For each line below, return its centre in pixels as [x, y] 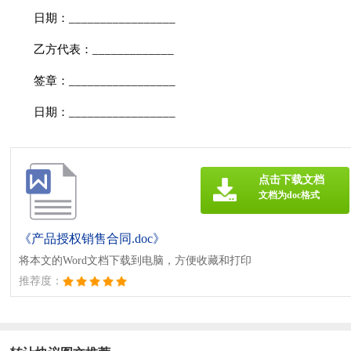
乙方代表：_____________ [104, 49]
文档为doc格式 [289, 195]
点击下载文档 [291, 179]
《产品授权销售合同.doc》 [92, 238]
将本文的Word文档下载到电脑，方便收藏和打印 [136, 260]
